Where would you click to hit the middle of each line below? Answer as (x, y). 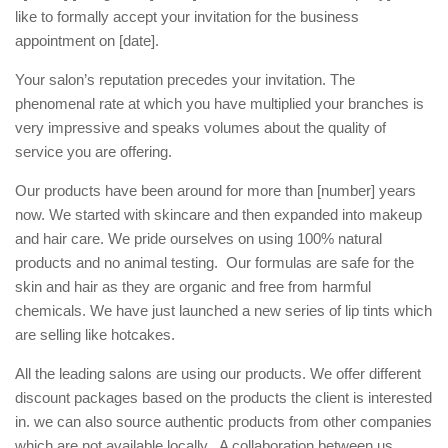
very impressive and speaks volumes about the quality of (200, 127)
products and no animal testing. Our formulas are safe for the (214, 262)
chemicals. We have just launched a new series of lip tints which (223, 310)
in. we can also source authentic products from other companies (223, 421)
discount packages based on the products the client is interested (223, 397)
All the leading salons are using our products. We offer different (218, 373)
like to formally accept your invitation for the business (187, 16)
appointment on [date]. (87, 40)
